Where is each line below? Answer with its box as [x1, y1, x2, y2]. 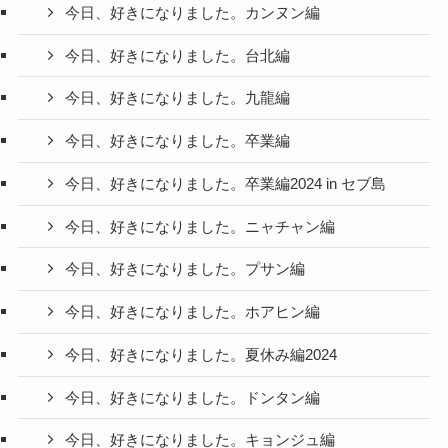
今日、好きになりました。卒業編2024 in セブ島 [65, 175, 387, 192]
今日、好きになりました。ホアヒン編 [65, 304, 321, 321]
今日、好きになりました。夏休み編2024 [65, 346, 338, 363]
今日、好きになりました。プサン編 [65, 261, 306, 278]
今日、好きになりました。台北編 [65, 47, 291, 64]
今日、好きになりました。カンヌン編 [65, 4, 321, 21]
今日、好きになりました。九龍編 [65, 90, 291, 107]
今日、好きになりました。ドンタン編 [65, 389, 321, 406]
